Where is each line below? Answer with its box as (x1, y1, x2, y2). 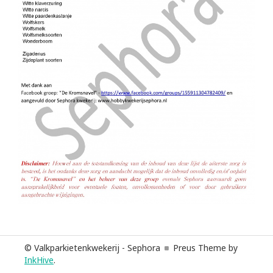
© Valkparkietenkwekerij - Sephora (24, 242, 160, 254)
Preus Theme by (173, 242, 238, 254)
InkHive (24, 254, 54, 266)
